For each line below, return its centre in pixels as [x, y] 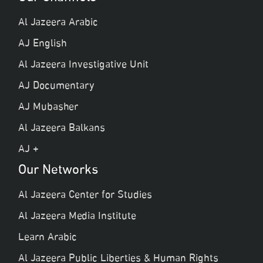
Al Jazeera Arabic [58, 23]
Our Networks [58, 171]
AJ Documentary [56, 86]
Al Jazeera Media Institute [77, 217]
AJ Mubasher [48, 107]
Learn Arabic [48, 238]
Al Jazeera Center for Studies [85, 195]
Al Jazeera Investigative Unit [83, 65]
